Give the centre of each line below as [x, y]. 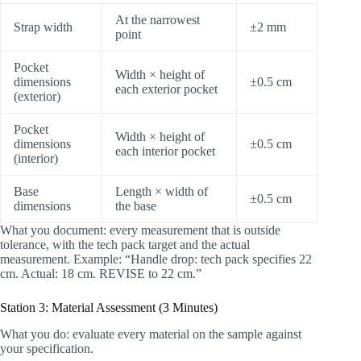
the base [136, 205]
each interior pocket [165, 151]
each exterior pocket [166, 89]
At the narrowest [158, 19]
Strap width [43, 27]
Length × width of [162, 191]
